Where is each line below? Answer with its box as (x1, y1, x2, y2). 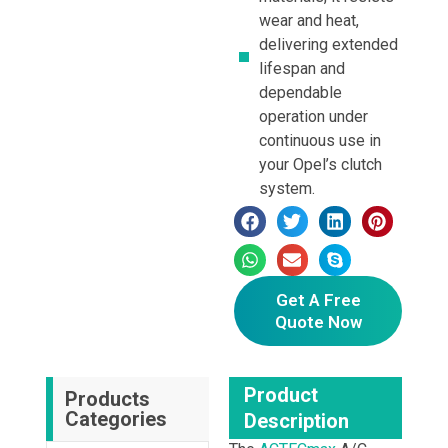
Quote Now (274, 311, 362, 332)
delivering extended (259, 34, 398, 54)
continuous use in (259, 130, 381, 150)
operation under (259, 106, 368, 126)
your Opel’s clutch (259, 154, 382, 174)
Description (243, 409, 349, 434)
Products (64, 387, 150, 412)
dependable (259, 82, 342, 102)
